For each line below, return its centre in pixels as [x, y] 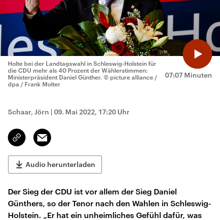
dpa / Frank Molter [34, 84]
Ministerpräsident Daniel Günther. [55, 77]
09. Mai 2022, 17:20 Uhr [92, 112]
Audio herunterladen [60, 164]
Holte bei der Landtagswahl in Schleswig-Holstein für [82, 63]
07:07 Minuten [189, 75]
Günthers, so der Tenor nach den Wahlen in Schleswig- [110, 203]
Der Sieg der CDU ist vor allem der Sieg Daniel [92, 191]
